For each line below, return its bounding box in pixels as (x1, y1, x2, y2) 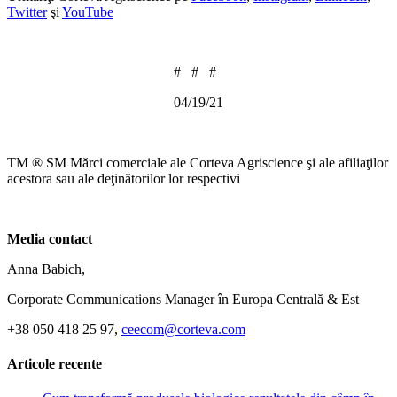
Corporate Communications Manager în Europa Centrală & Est (7, 291, 359, 307)
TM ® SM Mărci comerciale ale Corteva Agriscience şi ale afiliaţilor (7, 154, 388, 170)
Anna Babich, (7, 261, 85, 276)
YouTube (62, 4, 113, 19)
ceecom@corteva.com (121, 321, 245, 337)
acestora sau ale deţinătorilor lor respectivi (7, 170, 240, 186)
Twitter (7, 4, 47, 19)
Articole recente (7, 356, 102, 372)
